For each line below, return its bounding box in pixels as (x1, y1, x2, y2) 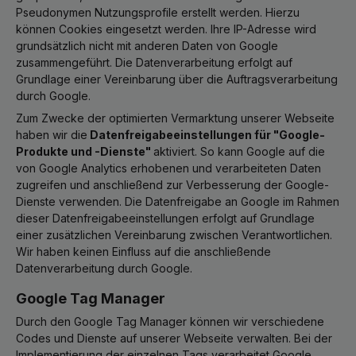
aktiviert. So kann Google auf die (153, 145, 325, 158)
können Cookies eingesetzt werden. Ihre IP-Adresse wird (16, 22, 316, 36)
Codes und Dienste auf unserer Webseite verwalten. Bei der (16, 331, 332, 345)
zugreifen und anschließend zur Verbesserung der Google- (16, 178, 329, 192)
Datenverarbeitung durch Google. (16, 261, 192, 275)
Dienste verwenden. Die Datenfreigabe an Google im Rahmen (16, 195, 339, 208)
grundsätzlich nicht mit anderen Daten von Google (16, 39, 278, 52)
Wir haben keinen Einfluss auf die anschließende (16, 245, 271, 258)
